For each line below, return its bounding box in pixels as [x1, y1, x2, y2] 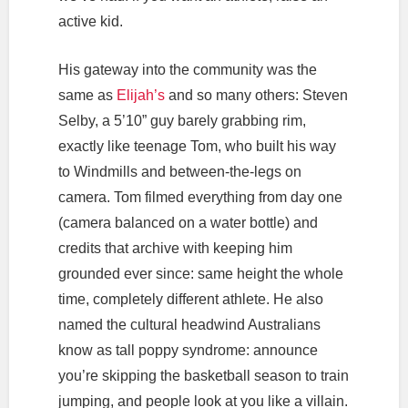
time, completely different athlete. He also [57, 291, 323, 308]
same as [57, 87, 117, 104]
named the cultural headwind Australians [57, 317, 321, 333]
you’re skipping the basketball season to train [57, 368, 349, 384]
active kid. [57, 13, 123, 29]
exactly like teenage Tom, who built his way [57, 138, 336, 155]
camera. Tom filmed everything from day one [57, 189, 342, 206]
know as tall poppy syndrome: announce [57, 342, 318, 359]
